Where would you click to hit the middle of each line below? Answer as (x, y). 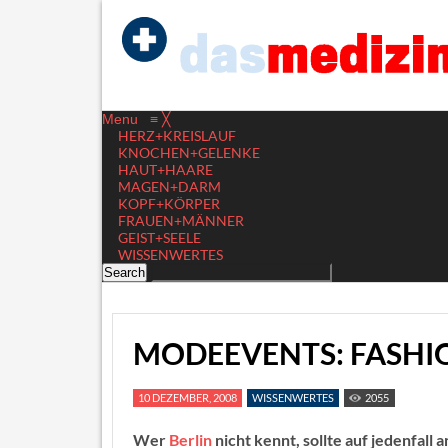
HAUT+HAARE (165, 169)
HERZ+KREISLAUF (177, 135)
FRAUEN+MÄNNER (181, 220)
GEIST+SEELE (159, 237)
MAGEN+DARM (169, 186)
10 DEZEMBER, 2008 (187, 397)
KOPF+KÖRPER (169, 203)
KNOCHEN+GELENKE (189, 152)
